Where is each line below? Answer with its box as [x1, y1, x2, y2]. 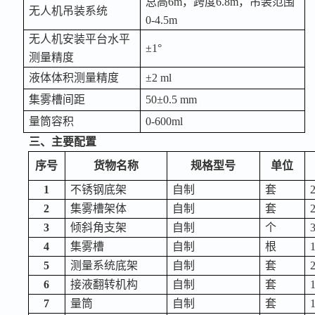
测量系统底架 [70, 259, 138, 271]
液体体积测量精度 [28, 72, 119, 84]
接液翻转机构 [70, 278, 138, 290]
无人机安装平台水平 [28, 33, 130, 45]
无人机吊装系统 [28, 5, 108, 17]
